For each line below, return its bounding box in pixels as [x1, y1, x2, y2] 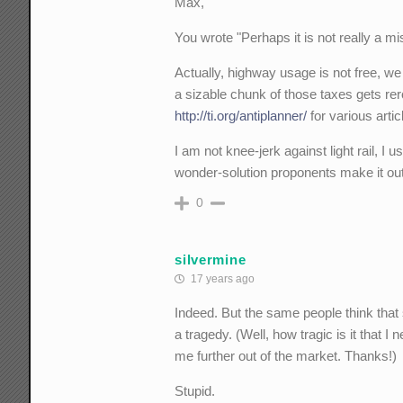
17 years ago [188, 272, 255, 285]
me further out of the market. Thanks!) [175, 347, 398, 363]
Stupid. [175, 382, 216, 399]
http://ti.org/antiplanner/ [175, 107, 308, 123]
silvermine [175, 252, 246, 268]
